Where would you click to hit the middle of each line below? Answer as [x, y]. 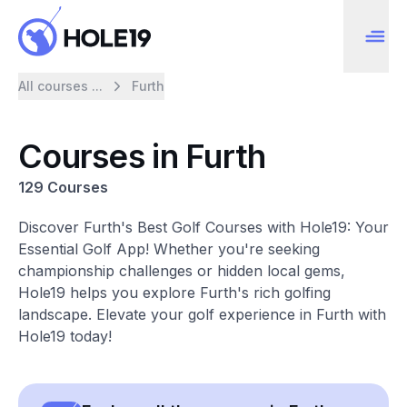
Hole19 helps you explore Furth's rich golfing [174, 293]
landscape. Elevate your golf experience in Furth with [202, 314]
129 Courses [63, 187]
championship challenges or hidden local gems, [182, 271]
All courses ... [60, 86]
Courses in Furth [142, 156]
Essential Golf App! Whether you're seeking [169, 249]
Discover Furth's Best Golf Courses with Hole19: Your [203, 227]
